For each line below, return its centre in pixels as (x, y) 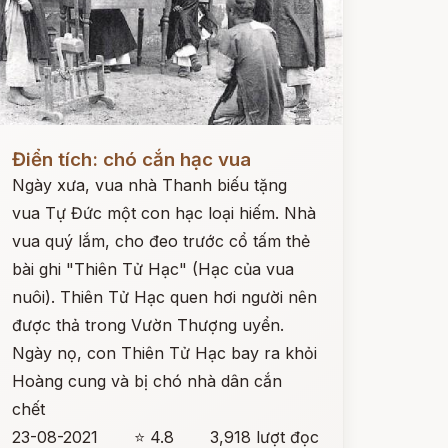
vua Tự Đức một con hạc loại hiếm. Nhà (163, 213)
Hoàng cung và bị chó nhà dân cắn (146, 381)
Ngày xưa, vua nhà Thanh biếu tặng (149, 185)
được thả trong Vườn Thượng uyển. (147, 325)
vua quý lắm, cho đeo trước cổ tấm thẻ (160, 241)
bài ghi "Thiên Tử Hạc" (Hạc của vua (152, 269)
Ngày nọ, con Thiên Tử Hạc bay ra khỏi (164, 353)
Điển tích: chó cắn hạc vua (131, 159)
